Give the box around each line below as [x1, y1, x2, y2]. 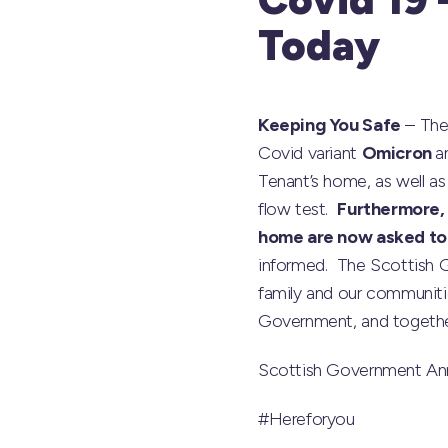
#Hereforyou [258, 407, 355, 430]
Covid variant [258, 142, 362, 164]
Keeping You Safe [258, 114, 401, 136]
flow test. [258, 198, 338, 220]
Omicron [361, 142, 436, 164]
